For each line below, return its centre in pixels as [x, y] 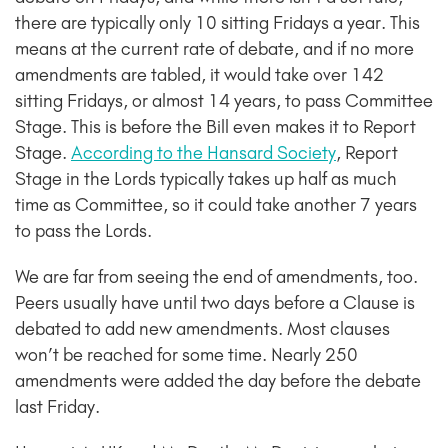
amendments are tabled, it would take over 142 [199, 75]
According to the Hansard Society [203, 153]
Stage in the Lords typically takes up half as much [206, 179]
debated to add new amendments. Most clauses [202, 329]
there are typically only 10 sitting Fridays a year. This [217, 23]
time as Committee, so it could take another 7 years [216, 205]
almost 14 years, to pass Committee [292, 101]
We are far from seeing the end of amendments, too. [216, 277]
